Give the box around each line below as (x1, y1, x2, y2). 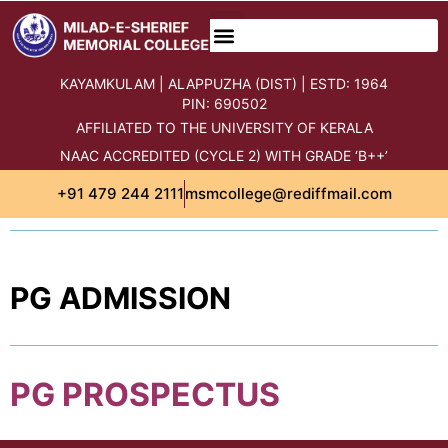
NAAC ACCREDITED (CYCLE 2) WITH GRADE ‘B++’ (60, 147, 388, 164)
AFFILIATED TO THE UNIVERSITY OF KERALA (75, 119, 373, 136)
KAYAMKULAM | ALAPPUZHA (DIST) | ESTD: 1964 (60, 75, 388, 92)
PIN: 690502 (181, 95, 267, 112)
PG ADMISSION (10, 280, 231, 316)
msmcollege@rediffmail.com (184, 184, 392, 203)
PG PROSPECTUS (10, 375, 280, 414)
